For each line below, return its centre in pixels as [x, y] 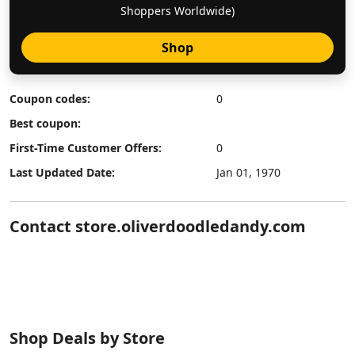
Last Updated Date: [62, 172]
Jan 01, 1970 [249, 172]
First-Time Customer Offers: [86, 148]
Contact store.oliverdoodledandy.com [158, 226]
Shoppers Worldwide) [177, 11]
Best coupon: [45, 123]
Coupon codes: [50, 99]
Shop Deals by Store [87, 338]
